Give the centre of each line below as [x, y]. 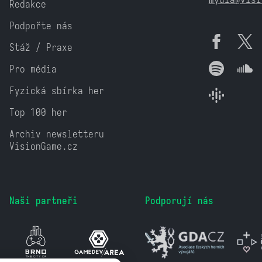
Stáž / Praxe [41, 47]
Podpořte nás [41, 26]
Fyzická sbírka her [57, 91]
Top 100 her [39, 112]
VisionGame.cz [44, 146]
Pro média [33, 69]
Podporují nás [179, 201]
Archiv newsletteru [57, 134]
